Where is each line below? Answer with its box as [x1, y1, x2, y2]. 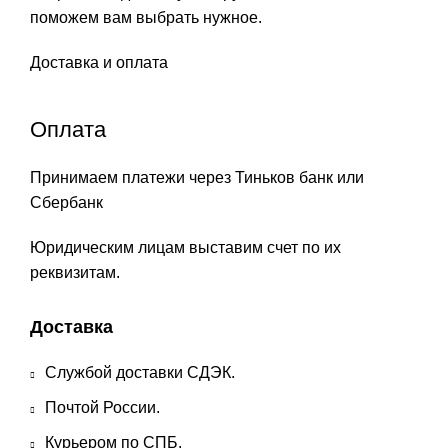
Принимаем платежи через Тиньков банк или [30, 168, 364, 186]
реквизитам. [30, 263, 120, 281]
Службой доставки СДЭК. [45, 363, 235, 381]
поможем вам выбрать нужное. [30, 8, 262, 26]
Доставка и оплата [30, 53, 168, 71]
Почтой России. [45, 398, 160, 416]
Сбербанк [30, 193, 103, 211]
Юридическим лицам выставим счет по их [30, 238, 341, 256]
